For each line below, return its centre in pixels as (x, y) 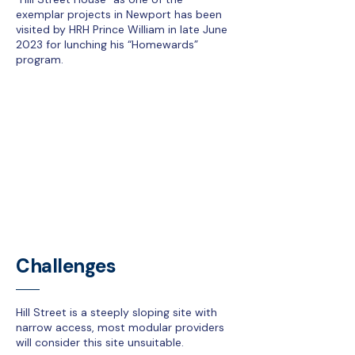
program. (40, 59)
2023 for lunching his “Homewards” (107, 44)
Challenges (66, 266)
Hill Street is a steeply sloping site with (116, 312)
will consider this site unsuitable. (100, 342)
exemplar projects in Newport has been (119, 14)
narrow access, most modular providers (120, 327)
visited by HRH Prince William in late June (122, 29)
